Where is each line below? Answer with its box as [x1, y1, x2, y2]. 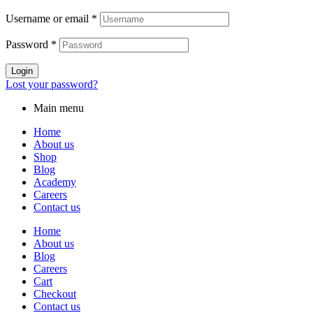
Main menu [34, 102, 84, 115]
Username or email [6, 13, 92, 25]
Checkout [34, 288, 76, 300]
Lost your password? [6, 78, 98, 91]
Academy [34, 176, 76, 189]
